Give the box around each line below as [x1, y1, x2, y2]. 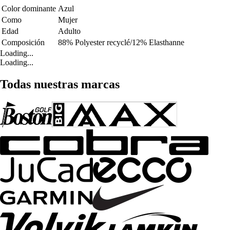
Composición [2, 37, 45, 47]
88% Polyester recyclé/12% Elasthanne [58, 37, 184, 47]
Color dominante [2, 4, 56, 13]
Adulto [58, 26, 81, 35]
